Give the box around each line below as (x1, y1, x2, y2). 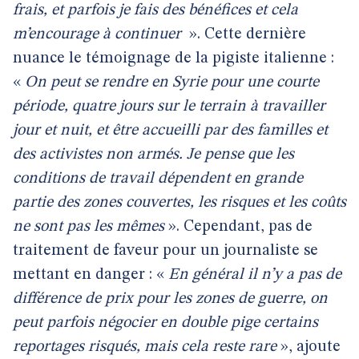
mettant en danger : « (13, 267, 168, 283)
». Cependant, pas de (164, 219, 313, 235)
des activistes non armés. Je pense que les (13, 147, 294, 163)
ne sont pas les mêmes (13, 219, 164, 235)
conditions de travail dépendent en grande (13, 171, 303, 187)
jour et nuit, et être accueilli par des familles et (13, 123, 328, 139)
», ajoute (276, 339, 341, 355)
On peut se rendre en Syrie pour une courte (25, 75, 319, 91)
